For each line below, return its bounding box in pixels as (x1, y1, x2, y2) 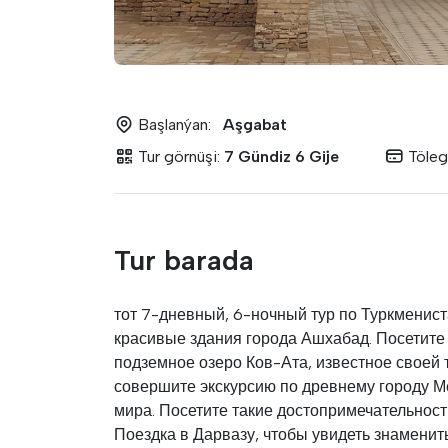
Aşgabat (223, 115, 287, 134)
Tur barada (114, 243, 254, 277)
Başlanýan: (138, 115, 211, 134)
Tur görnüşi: (138, 147, 220, 166)
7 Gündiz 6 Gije (224, 147, 339, 166)
